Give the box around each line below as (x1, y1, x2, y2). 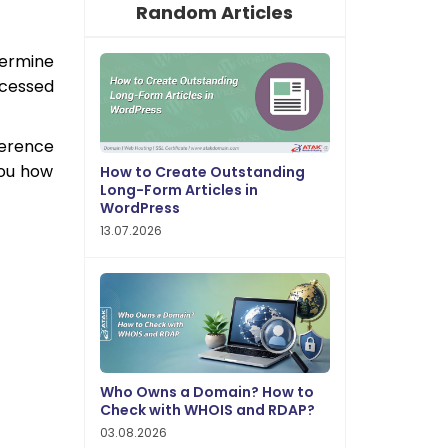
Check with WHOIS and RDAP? (99, 400, 315, 420)
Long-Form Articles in (99, 180, 258, 200)
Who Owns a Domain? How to (99, 382, 314, 402)
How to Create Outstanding (99, 162, 305, 182)
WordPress (99, 198, 180, 218)
